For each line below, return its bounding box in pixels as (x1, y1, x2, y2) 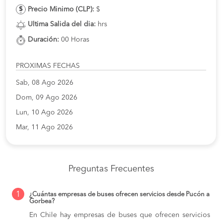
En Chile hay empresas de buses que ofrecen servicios (29, 211, 210, 219)
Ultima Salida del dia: (28, 21, 96, 28)
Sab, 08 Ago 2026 (16, 79, 73, 86)
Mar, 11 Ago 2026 (16, 123, 73, 131)
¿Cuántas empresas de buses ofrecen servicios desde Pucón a (29, 191, 210, 198)
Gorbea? (29, 198, 55, 205)
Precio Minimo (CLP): (28, 5, 94, 13)
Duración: (28, 36, 59, 44)
